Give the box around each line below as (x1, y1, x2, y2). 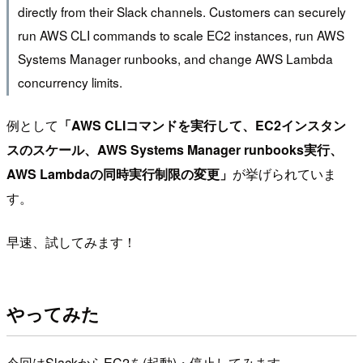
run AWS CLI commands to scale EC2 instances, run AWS (17, 25, 344, 44)
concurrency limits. (17, 72, 122, 91)
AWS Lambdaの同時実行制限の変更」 (6, 164, 233, 184)
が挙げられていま (233, 164, 336, 184)
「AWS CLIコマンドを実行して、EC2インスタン (58, 116, 346, 135)
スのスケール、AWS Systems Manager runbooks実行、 (6, 140, 343, 160)
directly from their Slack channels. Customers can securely (17, 2, 346, 20)
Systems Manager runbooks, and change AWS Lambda (17, 49, 333, 67)
